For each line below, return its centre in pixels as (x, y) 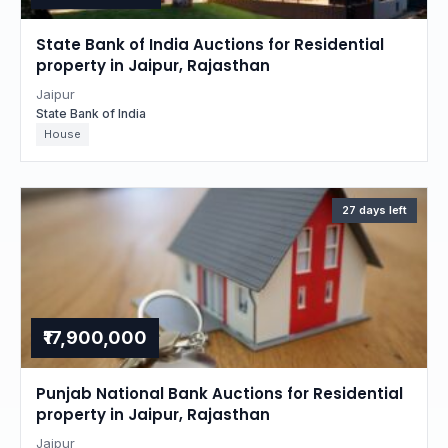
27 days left (374, 210)
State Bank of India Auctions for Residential (210, 44)
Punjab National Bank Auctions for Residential (219, 393)
